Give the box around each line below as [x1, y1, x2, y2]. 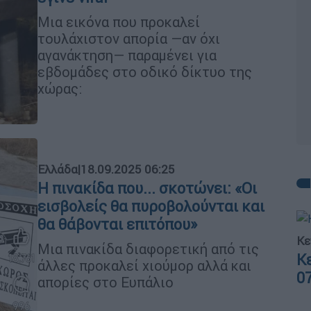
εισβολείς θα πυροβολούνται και [37, 196, 264, 216]
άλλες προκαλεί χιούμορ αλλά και [37, 256, 251, 274]
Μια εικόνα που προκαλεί [37, 12, 200, 31]
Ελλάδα [37, 161, 78, 177]
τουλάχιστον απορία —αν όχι [37, 29, 220, 47]
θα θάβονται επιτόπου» [37, 215, 197, 234]
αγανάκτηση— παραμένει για [37, 46, 217, 64]
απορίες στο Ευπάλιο [37, 273, 174, 291]
